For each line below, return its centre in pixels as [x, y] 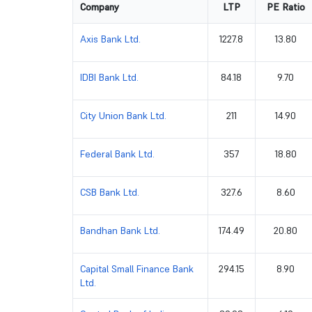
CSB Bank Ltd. [109, 192]
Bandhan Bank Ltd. [120, 230]
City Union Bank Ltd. [123, 115]
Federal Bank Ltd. [117, 154]
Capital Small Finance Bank [136, 268]
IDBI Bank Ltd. [109, 77]
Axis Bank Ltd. [110, 39]
